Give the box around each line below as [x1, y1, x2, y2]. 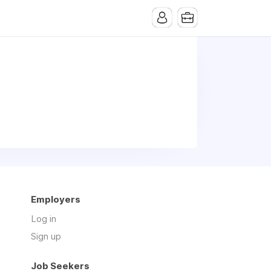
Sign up [31, 230, 61, 242]
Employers [31, 194, 80, 205]
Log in [31, 213, 56, 224]
